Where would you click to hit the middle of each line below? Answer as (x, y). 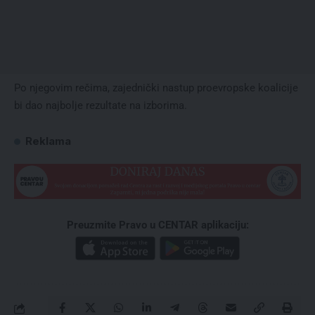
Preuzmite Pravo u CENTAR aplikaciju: (157, 225)
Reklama (48, 141)
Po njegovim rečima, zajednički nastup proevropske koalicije (156, 88)
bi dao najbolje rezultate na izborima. (101, 105)
